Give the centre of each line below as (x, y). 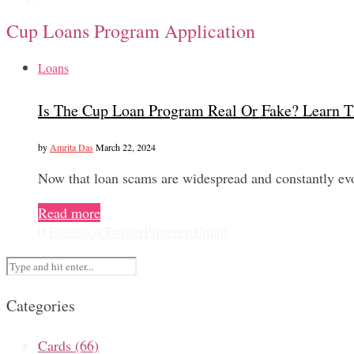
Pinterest (169, 231)
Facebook (76, 231)
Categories (41, 305)
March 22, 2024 (126, 147)
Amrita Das (72, 147)
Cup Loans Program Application (131, 31)
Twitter (124, 231)
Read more (69, 212)
